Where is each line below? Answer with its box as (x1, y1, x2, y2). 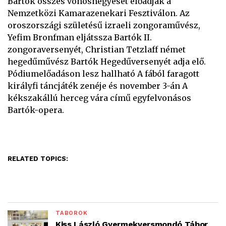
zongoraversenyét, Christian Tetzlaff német (8, 44, 186, 54)
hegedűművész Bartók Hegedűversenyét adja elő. (8, 56, 206, 67)
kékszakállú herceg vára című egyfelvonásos (8, 93, 191, 103)
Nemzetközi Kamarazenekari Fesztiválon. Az (8, 8, 190, 18)
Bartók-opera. (8, 105, 64, 115)
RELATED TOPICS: (8, 155, 68, 162)
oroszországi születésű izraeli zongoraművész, (8, 20, 200, 30)
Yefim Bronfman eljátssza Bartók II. (8, 32, 152, 42)
